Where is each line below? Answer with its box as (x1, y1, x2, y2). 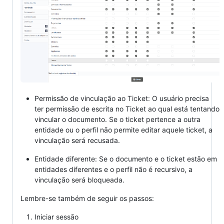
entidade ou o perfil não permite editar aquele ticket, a (34, 125, 212, 134)
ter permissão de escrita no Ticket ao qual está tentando (34, 104, 219, 113)
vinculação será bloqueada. (34, 175, 124, 184)
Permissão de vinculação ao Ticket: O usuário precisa (34, 93, 209, 102)
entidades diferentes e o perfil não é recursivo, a (34, 164, 192, 173)
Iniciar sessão (34, 212, 78, 221)
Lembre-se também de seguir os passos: (20, 193, 154, 202)
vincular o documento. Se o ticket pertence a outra (34, 114, 200, 123)
